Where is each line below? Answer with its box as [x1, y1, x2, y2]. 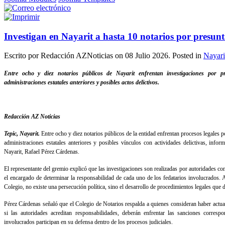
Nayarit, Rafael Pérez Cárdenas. [4, 148, 79, 156]
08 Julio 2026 [125, 51, 168, 60]
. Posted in [168, 51, 203, 60]
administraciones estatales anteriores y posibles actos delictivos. [4, 79, 159, 86]
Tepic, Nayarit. [4, 130, 40, 138]
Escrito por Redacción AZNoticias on [4, 51, 125, 60]
